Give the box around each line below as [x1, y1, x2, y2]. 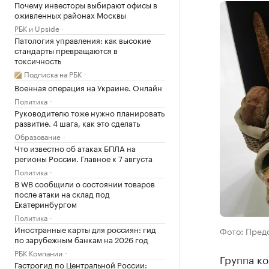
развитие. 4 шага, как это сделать [14, 116, 140, 128]
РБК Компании [14, 247, 62, 258]
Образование [14, 130, 61, 142]
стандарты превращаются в [14, 44, 118, 56]
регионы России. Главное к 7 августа [14, 152, 153, 164]
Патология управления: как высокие [14, 34, 151, 46]
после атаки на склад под [14, 187, 110, 199]
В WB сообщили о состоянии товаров [14, 177, 155, 189]
